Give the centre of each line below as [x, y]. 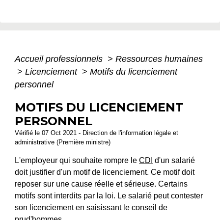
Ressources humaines [159, 59]
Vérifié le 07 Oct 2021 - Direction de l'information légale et [96, 133]
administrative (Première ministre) [63, 142]
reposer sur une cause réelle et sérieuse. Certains [101, 184]
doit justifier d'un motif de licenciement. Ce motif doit [105, 172]
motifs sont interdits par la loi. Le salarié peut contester [109, 195]
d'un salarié [174, 160]
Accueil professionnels [60, 59]
